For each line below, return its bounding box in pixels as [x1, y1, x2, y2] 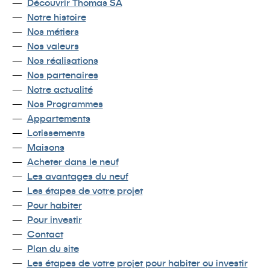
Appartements [27, 111, 90, 124]
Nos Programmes [27, 97, 103, 110]
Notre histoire [27, 10, 86, 23]
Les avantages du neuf [27, 169, 128, 182]
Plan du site [27, 242, 79, 254]
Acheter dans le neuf [27, 155, 119, 168]
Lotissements [27, 126, 85, 139]
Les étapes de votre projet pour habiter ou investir [27, 256, 248, 269]
